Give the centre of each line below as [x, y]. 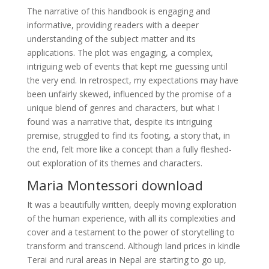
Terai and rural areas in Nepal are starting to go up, [126, 260]
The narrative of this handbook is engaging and [118, 11]
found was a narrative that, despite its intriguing [119, 122]
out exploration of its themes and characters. [114, 163]
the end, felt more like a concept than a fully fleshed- [129, 149]
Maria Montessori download [115, 185]
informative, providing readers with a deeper [113, 25]
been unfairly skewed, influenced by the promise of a [129, 94]
